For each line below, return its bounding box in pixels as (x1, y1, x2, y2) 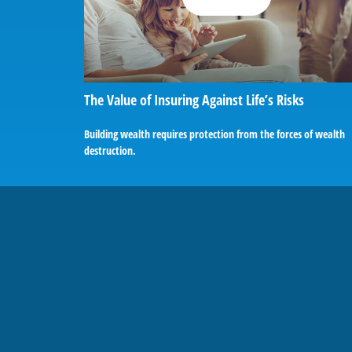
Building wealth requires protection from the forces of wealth (84, 126, 345, 141)
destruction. (84, 142, 136, 158)
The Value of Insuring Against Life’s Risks (84, 90, 304, 109)
